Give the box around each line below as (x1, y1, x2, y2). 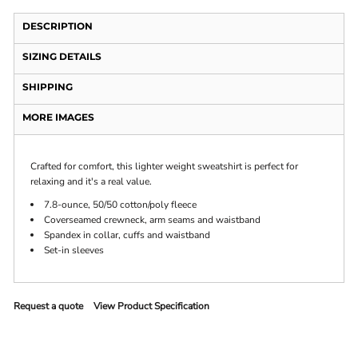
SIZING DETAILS (22, 50, 102, 63)
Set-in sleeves (44, 244, 105, 257)
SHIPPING (22, 81, 74, 93)
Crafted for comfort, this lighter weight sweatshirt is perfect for (30, 160, 299, 173)
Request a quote (14, 300, 84, 313)
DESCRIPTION (22, 20, 93, 33)
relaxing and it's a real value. (30, 175, 153, 189)
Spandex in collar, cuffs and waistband (44, 229, 211, 242)
